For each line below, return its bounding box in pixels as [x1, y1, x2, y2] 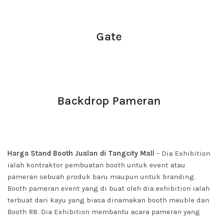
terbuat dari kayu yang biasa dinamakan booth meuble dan [7, 196, 209, 204]
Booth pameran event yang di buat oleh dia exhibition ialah [7, 184, 210, 193]
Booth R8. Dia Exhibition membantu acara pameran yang [7, 207, 200, 216]
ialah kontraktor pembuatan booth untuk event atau [7, 161, 185, 169]
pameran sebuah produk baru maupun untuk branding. [7, 172, 196, 181]
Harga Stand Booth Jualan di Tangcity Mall [7, 149, 156, 158]
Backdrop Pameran [57, 94, 161, 108]
